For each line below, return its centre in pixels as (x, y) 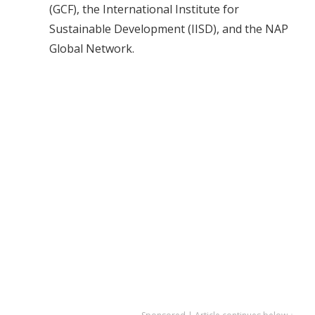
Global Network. (92, 49)
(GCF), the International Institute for (144, 9)
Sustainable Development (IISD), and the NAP (169, 29)
